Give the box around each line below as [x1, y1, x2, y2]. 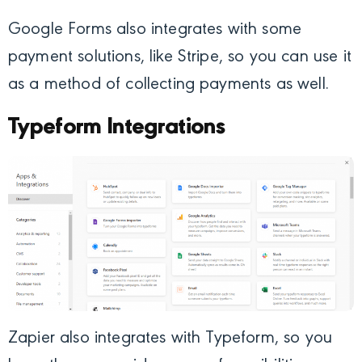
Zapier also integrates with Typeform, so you [8, 330, 333, 348]
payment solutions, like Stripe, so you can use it [8, 48, 351, 66]
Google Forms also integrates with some [8, 20, 302, 39]
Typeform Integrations [8, 114, 225, 140]
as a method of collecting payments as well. [8, 75, 329, 94]
